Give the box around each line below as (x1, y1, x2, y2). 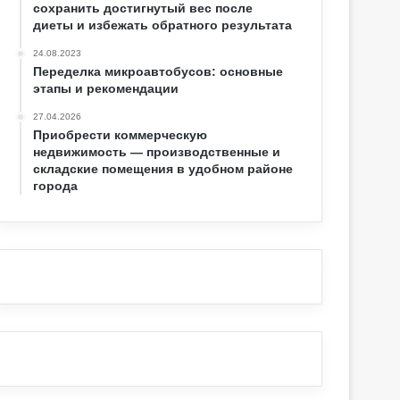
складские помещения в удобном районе (33, 162, 294, 177)
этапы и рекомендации (33, 81, 179, 96)
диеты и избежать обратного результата (33, 18, 293, 33)
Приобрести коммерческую (33, 128, 208, 143)
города (33, 179, 79, 194)
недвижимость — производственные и (33, 145, 281, 160)
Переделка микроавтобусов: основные (33, 64, 284, 79)
